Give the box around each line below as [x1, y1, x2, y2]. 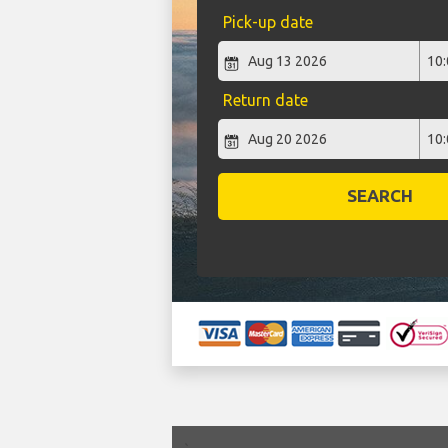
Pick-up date [222, 13, 313, 32]
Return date [222, 91, 308, 110]
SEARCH [347, 186, 414, 206]
